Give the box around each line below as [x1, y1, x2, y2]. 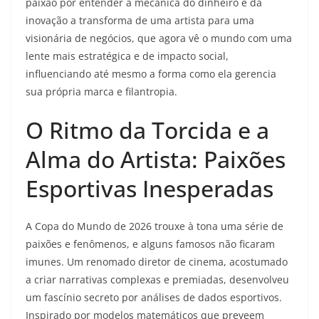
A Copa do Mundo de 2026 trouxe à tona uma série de [26, 219, 283, 234]
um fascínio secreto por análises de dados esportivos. [26, 291, 282, 305]
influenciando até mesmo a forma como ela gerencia [26, 67, 276, 81]
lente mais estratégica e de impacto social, [26, 49, 229, 63]
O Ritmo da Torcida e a [26, 115, 269, 146]
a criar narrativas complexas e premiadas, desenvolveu [26, 273, 289, 287]
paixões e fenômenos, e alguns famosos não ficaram [26, 237, 275, 251]
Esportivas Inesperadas [26, 173, 273, 204]
